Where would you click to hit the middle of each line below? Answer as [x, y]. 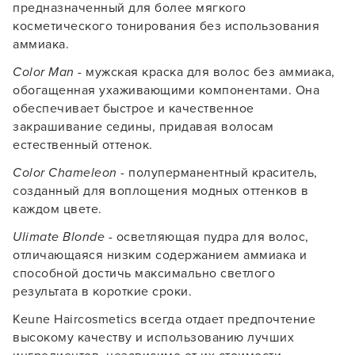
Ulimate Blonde [59, 237]
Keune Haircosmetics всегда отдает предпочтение [164, 319]
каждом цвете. [57, 209]
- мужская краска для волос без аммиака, [204, 72]
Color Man [44, 72]
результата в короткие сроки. [102, 292]
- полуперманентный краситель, [217, 173]
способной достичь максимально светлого [144, 273]
